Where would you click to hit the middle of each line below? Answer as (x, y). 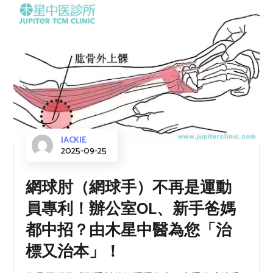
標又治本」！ (73, 252)
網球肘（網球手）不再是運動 (129, 188)
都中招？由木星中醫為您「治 (129, 231)
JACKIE (74, 141)
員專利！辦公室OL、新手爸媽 (131, 210)
